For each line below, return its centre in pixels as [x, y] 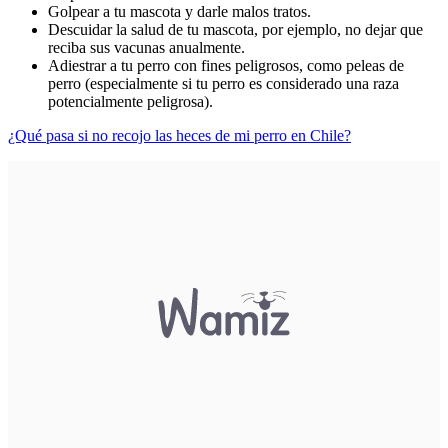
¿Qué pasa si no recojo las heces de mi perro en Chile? [179, 136]
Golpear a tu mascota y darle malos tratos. [179, 12]
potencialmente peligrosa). [132, 102]
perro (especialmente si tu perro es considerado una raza [223, 84]
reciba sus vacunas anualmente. [148, 48]
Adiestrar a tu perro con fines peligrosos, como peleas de [226, 66]
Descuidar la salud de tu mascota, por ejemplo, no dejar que [235, 30]
